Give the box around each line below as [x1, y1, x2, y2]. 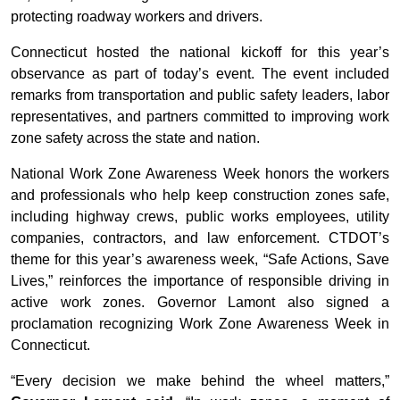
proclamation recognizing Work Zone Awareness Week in [11, 316, 389, 332]
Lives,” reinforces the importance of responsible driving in [11, 273, 389, 289]
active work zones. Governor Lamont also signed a [11, 295, 389, 311]
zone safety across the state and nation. [11, 130, 260, 146]
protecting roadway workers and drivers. [11, 9, 262, 25]
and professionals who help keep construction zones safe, [11, 187, 389, 204]
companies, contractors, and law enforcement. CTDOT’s [11, 230, 389, 246]
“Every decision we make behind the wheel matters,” [11, 373, 389, 389]
